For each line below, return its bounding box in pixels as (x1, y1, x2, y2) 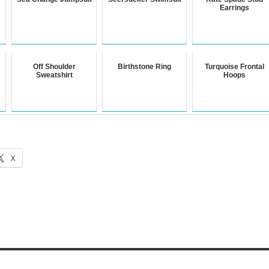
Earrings (220, 4, 250, 13)
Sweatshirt (35, 71, 73, 80)
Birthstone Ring (118, 62, 172, 71)
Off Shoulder (32, 62, 76, 71)
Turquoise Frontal (205, 62, 265, 71)
